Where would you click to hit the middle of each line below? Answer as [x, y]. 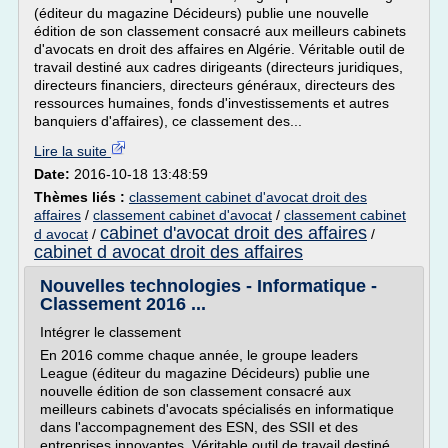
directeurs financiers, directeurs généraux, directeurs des [214, 85]
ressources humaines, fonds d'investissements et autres [211, 103]
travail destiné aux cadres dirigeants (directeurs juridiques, [218, 67]
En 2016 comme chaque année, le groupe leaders [199, 355]
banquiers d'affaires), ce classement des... [168, 121]
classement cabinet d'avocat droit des [248, 197]
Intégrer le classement [110, 332]
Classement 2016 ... [123, 304]
